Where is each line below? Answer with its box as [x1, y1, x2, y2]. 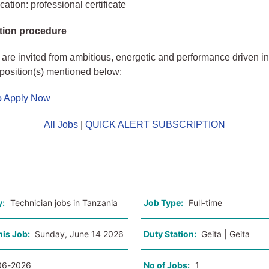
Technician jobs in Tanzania [10, 198, 118, 208]
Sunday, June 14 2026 [35, 229, 124, 239]
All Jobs [43, 119, 78, 130]
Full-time [188, 198, 222, 208]
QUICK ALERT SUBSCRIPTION [85, 119, 225, 130]
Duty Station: [143, 229, 198, 239]
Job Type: [143, 198, 183, 208]
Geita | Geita [201, 229, 250, 239]
